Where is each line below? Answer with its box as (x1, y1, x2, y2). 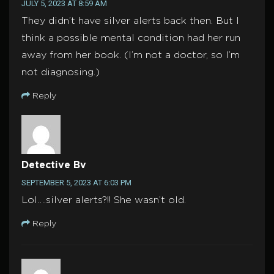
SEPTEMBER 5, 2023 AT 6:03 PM (21, 178, 131, 188)
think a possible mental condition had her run (21, 34, 240, 43)
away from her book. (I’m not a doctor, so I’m (21, 51, 240, 61)
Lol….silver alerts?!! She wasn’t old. (21, 196, 186, 206)
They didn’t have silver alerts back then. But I (21, 17, 239, 26)
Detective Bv (21, 161, 86, 171)
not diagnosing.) (21, 68, 100, 78)
